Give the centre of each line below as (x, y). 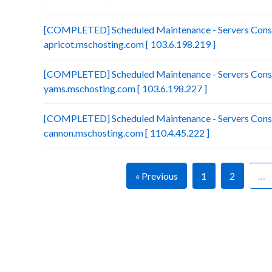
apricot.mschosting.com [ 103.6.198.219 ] (130, 44)
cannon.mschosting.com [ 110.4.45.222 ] (127, 133)
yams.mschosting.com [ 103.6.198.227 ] (125, 88)
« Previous (156, 176)
